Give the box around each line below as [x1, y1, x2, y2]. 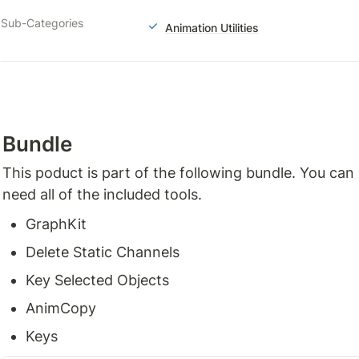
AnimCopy [26, 300, 96, 317]
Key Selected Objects [26, 272, 169, 288]
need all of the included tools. [2, 186, 202, 203]
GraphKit [26, 216, 87, 232]
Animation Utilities [165, 21, 260, 34]
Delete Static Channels [26, 244, 179, 260]
